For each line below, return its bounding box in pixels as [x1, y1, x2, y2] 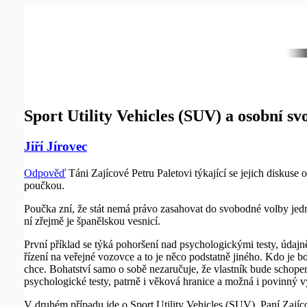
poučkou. [24, 179, 64, 191]
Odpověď [24, 167, 66, 179]
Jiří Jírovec [24, 138, 87, 153]
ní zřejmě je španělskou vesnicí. [24, 214, 160, 227]
